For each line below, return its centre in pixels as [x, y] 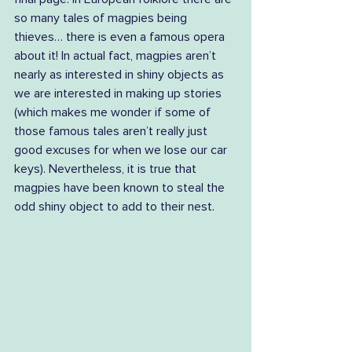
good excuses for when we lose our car [122, 150]
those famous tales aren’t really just [112, 132]
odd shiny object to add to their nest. [117, 207]
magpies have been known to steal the [121, 188]
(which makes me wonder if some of [114, 113]
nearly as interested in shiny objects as [121, 75]
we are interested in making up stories [119, 94]
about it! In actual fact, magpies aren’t [117, 56]
